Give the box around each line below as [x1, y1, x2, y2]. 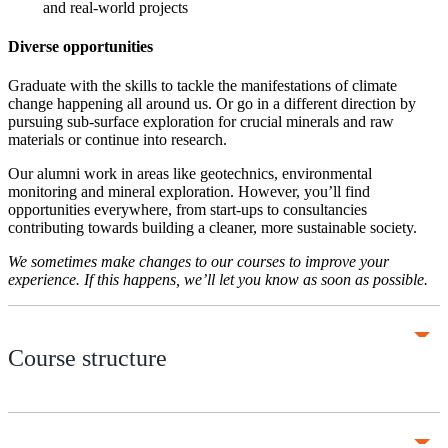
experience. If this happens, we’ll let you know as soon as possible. [8, 271, 428, 289]
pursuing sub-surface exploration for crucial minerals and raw [8, 113, 394, 131]
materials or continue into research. [8, 131, 227, 149]
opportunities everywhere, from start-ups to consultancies [8, 201, 367, 219]
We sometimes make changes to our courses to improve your [8, 253, 389, 271]
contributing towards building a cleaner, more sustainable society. [8, 219, 417, 237]
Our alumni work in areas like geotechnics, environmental [8, 165, 372, 183]
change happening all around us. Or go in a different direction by [8, 95, 416, 113]
